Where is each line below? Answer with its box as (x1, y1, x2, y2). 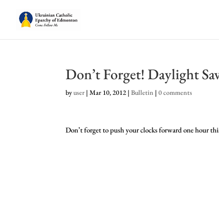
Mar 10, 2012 (89, 88, 127, 97)
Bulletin (131, 88, 154, 97)
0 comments (158, 88, 193, 97)
